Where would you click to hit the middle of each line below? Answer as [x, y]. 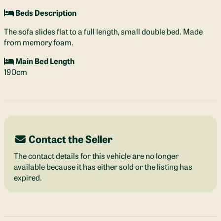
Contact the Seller [70, 139]
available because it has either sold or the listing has [103, 166]
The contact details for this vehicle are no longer [96, 156]
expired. [28, 177]
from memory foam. [39, 42]
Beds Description [45, 13]
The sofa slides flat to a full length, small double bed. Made [103, 31]
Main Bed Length [44, 61]
